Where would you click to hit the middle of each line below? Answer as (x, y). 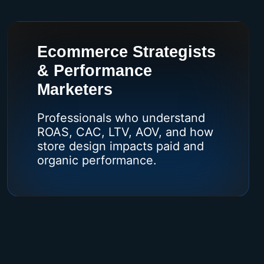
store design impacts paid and (120, 146)
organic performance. (97, 160)
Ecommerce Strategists (126, 52)
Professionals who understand (121, 118)
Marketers (75, 89)
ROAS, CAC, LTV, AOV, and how (125, 132)
